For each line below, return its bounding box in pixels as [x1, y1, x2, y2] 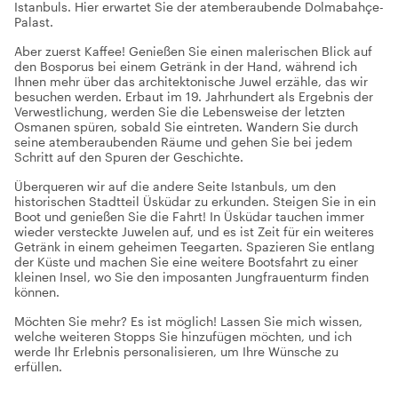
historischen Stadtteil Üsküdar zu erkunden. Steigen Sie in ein [14, 194, 376, 209]
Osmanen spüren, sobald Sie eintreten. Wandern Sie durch [14, 119, 358, 134]
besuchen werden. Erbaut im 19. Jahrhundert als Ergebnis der [14, 89, 373, 104]
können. [14, 284, 60, 299]
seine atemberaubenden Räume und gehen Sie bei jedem [14, 134, 353, 149]
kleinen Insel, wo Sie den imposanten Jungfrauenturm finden [14, 269, 369, 284]
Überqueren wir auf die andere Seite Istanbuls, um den [14, 179, 336, 194]
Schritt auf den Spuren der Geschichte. [14, 149, 243, 164]
